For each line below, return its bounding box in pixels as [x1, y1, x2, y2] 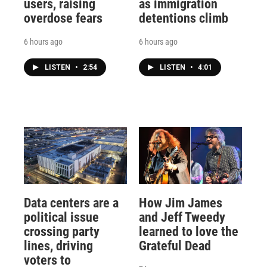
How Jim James [138, 195, 222, 211]
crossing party [24, 224, 100, 240]
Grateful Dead [138, 238, 211, 254]
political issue [24, 210, 99, 225]
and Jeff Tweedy [138, 210, 225, 225]
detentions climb [138, 10, 228, 26]
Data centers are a [24, 195, 119, 211]
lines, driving [24, 238, 93, 254]
